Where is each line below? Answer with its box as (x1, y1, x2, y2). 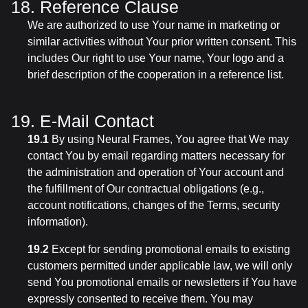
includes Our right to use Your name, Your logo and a (27, 52, 284, 64)
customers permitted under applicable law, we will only (27, 260, 292, 272)
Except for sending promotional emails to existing (49, 243, 290, 255)
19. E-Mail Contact (11, 111, 154, 131)
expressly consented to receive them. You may (27, 293, 253, 305)
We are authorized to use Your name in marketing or (27, 19, 280, 31)
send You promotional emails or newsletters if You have (27, 276, 297, 288)
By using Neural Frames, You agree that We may (49, 133, 289, 145)
